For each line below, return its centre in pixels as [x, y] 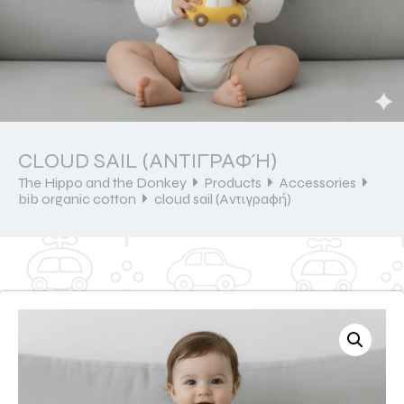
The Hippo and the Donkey [102, 182]
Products [233, 182]
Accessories [318, 182]
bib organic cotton [77, 198]
